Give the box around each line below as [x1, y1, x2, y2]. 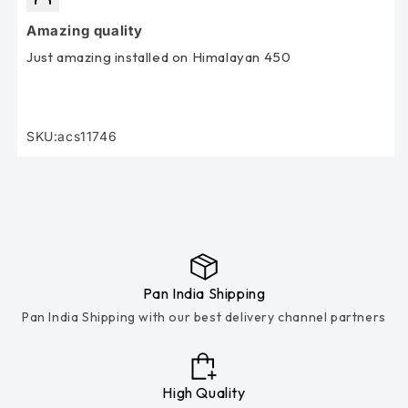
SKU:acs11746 [26, 127, 117, 144]
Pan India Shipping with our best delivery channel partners [22, 309, 386, 326]
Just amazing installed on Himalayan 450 [26, 47, 291, 66]
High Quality [162, 382, 246, 402]
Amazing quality [26, 21, 143, 39]
